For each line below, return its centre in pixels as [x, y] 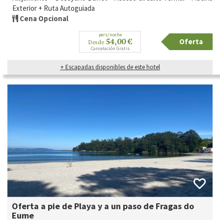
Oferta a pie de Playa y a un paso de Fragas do [103, 206]
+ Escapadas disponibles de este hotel [110, 67]
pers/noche [110, 35]
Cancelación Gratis [110, 49]
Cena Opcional [44, 19]
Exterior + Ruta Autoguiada [54, 8]
